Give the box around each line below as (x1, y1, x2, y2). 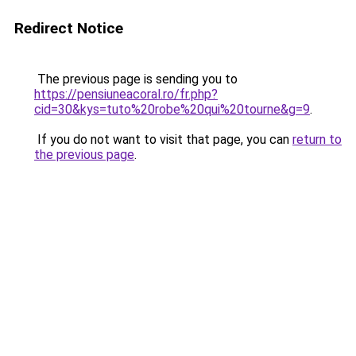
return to (292, 132, 342, 147)
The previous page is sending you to (34, 72, 238, 87)
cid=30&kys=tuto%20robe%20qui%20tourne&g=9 (34, 102, 310, 117)
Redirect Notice (14, 19, 123, 37)
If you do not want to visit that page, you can (34, 132, 292, 147)
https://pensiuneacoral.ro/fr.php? (34, 87, 218, 102)
